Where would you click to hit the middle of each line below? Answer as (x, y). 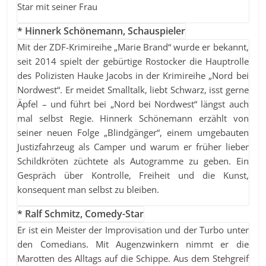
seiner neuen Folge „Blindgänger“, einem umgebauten (133, 132)
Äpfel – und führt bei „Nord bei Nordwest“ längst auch (133, 104)
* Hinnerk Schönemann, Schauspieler (102, 31)
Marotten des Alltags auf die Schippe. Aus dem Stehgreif (133, 258)
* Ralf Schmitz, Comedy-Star (81, 213)
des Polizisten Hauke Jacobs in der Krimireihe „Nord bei (133, 75)
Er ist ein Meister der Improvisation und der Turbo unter (133, 229)
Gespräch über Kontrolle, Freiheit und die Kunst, (133, 175)
